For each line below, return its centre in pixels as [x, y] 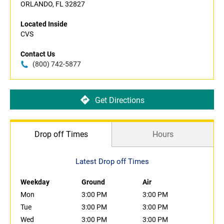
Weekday [35, 182]
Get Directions [119, 100]
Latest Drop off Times [112, 162]
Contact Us [38, 54]
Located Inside [44, 24]
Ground [93, 182]
